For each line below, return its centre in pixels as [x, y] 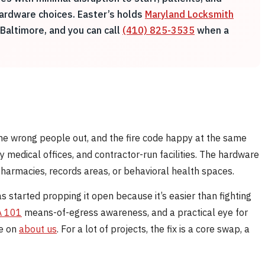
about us [38, 229]
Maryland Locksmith [189, 14]
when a [212, 30]
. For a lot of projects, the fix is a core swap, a [153, 229]
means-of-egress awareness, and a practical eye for [135, 212]
